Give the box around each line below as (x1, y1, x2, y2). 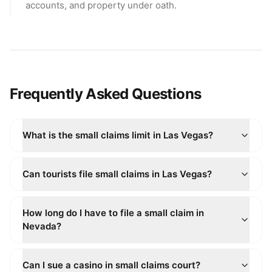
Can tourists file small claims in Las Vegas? (22, 168, 212, 180)
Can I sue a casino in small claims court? (22, 259, 200, 271)
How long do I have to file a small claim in (22, 207, 204, 219)
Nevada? (22, 220, 61, 232)
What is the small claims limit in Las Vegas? (22, 129, 213, 141)
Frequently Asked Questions (10, 85, 202, 103)
